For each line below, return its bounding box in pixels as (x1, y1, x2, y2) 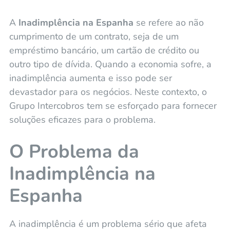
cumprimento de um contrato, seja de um (9, 30, 179, 43)
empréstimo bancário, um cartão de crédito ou (9, 44, 199, 56)
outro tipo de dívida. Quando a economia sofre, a (9, 57, 212, 70)
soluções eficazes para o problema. (9, 113, 156, 126)
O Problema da (9, 139, 139, 164)
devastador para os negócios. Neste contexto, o (9, 85, 207, 98)
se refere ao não (133, 16, 204, 29)
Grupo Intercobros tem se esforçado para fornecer (9, 99, 217, 112)
